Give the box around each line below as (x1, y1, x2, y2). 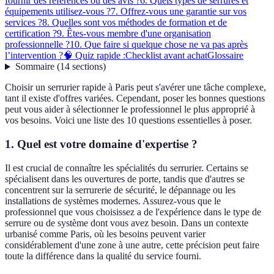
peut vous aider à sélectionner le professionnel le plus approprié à (5, 104, 255, 115)
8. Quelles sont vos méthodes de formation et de (42, 17, 227, 28)
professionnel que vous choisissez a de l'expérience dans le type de (5, 206, 261, 217)
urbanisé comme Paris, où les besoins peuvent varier (5, 228, 206, 239)
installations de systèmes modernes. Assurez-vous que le (5, 195, 221, 206)
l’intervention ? (5, 50, 63, 61)
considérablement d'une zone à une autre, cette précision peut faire (5, 239, 259, 250)
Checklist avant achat (125, 50, 207, 61)
